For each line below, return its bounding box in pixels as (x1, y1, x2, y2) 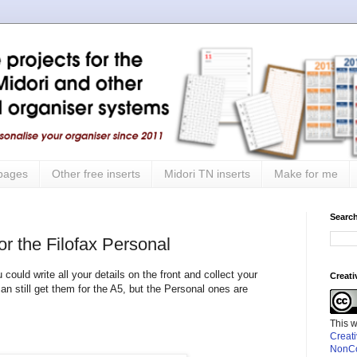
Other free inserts (52, 167, 140, 181)
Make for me (274, 167, 338, 181)
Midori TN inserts (164, 167, 250, 181)
